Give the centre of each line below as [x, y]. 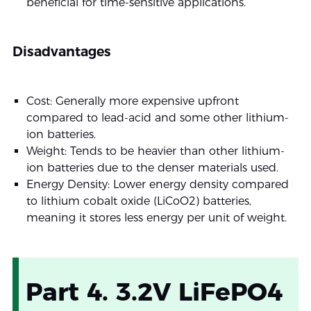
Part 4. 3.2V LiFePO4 [154, 291]
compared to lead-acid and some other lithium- [157, 117]
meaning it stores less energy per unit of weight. [156, 217]
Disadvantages [61, 51]
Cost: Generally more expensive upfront [132, 101]
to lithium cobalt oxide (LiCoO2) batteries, [138, 201]
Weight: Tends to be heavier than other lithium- [155, 151]
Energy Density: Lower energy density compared [157, 184]
